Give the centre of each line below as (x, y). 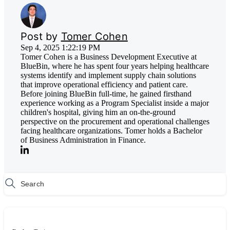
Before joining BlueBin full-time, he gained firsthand (106, 94)
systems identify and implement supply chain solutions (108, 75)
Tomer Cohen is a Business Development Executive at (109, 57)
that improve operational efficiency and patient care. (104, 85)
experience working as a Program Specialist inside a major (115, 103)
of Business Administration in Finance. (83, 140)
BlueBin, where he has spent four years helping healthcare (115, 66)
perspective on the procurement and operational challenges (115, 122)
